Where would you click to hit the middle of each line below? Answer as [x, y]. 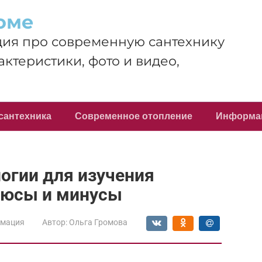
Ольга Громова [98, 222]
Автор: [55, 222]
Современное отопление [134, 116]
